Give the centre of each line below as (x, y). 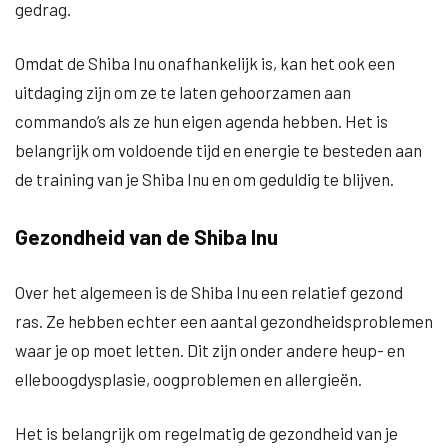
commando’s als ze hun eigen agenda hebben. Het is (201, 121)
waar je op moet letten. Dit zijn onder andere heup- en (210, 350)
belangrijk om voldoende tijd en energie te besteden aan (218, 150)
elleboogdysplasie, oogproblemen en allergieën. (188, 379)
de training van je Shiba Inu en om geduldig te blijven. (204, 179)
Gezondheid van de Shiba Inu (146, 236)
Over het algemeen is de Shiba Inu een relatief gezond (209, 292)
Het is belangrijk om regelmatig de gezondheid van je (206, 433)
